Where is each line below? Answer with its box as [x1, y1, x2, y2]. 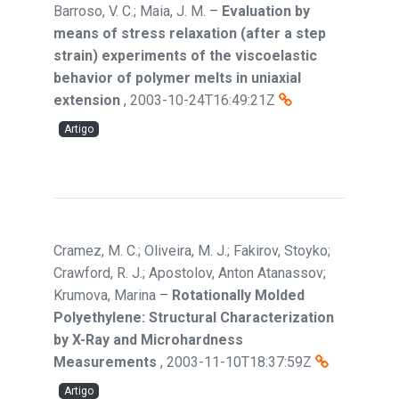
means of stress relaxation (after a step [53, 25, 326, 42]
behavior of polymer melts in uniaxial [53, 69, 301, 86]
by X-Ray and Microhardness [53, 331, 243, 348]
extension [53, 92, 120, 109]
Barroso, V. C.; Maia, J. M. [53, 3, 206, 20]
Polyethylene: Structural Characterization [53, 309, 334, 326]
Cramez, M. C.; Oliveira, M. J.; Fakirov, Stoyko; [53, 242, 330, 259]
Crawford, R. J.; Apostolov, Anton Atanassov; [53, 265, 326, 281]
